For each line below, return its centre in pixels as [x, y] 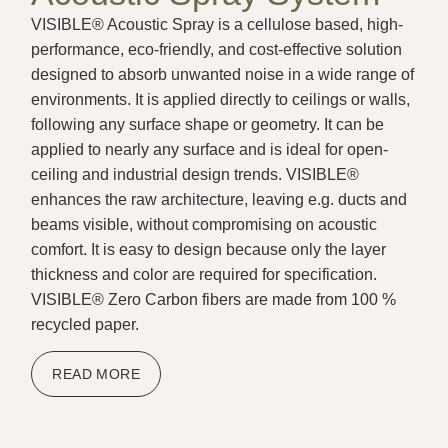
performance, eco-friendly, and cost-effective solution [217, 49]
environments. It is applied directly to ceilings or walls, [221, 99]
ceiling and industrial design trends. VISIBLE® [195, 174]
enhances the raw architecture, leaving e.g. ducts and [219, 199]
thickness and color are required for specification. [204, 274]
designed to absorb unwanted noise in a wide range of [223, 74]
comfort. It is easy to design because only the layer [209, 249]
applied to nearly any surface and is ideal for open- [210, 149]
